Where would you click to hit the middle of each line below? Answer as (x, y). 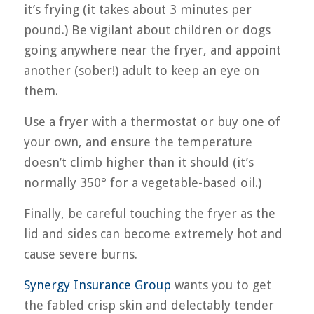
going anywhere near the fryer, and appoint (152, 50)
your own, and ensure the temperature (138, 142)
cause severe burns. (80, 254)
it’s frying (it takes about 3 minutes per (137, 9)
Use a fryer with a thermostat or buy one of (152, 121)
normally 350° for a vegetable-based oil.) (142, 182)
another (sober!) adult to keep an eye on (141, 70)
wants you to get (221, 285)
